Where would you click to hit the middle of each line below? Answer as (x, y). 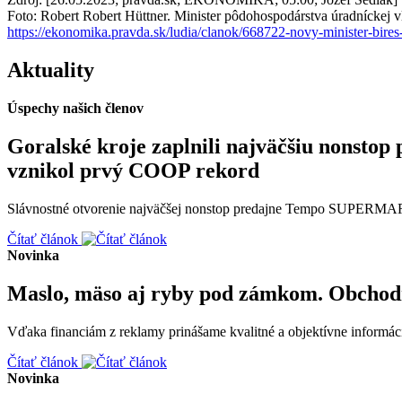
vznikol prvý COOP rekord (133, 171)
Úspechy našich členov (75, 109)
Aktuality (51, 70)
